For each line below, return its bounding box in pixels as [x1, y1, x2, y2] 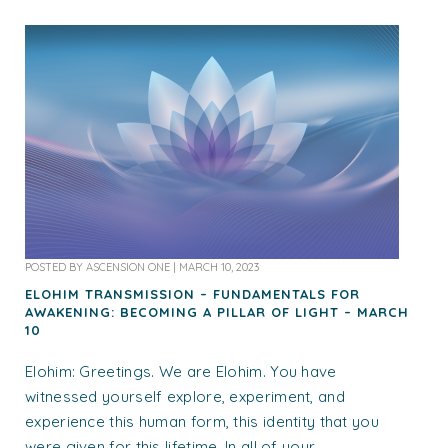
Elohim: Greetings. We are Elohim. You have [25, 362, 337, 382]
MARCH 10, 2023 [179, 260, 259, 275]
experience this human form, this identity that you [25, 412, 379, 432]
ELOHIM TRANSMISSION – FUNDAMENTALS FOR [25, 286, 360, 303]
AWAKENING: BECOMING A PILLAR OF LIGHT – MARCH [25, 304, 409, 321]
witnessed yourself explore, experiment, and [25, 387, 345, 407]
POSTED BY [25, 260, 86, 275]
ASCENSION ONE [86, 260, 170, 275]
